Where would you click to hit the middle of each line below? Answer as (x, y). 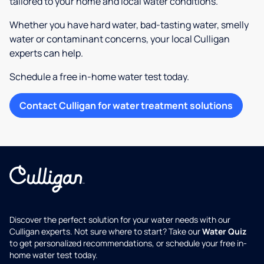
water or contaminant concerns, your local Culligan (120, 39)
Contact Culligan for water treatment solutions (126, 106)
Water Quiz (224, 232)
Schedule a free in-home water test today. (99, 77)
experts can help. (46, 53)
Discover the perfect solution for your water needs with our (120, 220)
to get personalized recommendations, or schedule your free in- (128, 243)
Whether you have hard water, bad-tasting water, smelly (129, 25)
